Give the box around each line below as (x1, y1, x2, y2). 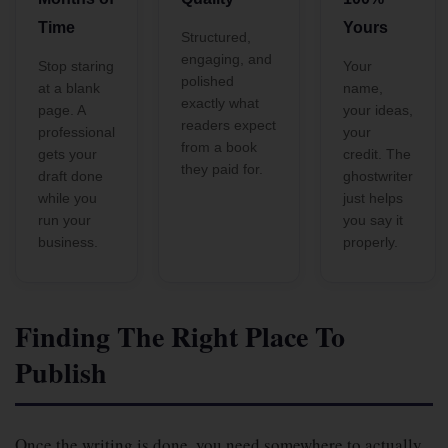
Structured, (181, 29, 251, 45)
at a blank (38, 80, 100, 96)
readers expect (181, 117, 276, 133)
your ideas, (343, 102, 413, 118)
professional (38, 124, 115, 140)
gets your (38, 146, 97, 162)
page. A (38, 102, 85, 118)
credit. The (343, 146, 411, 162)
